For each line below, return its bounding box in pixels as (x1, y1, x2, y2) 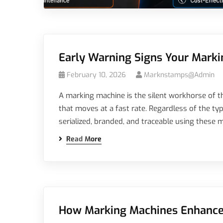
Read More (66, 134, 102, 144)
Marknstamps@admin (144, 70, 215, 80)
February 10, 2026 (67, 70, 126, 80)
